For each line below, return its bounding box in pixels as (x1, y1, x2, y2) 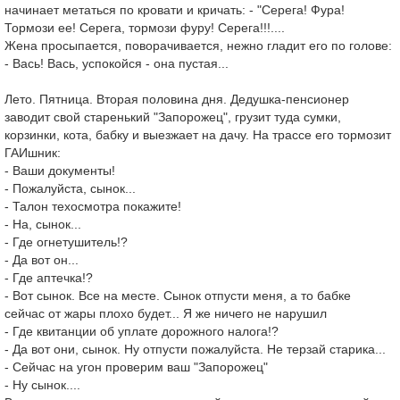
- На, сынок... (4, 217, 81, 231)
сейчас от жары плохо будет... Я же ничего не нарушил (4, 306, 327, 321)
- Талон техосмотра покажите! (4, 199, 181, 213)
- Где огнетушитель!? (4, 235, 128, 249)
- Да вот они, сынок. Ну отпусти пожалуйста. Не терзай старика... (4, 342, 386, 356)
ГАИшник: (4, 146, 61, 160)
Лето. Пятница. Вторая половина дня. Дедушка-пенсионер (4, 92, 349, 106)
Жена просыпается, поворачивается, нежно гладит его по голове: (4, 38, 392, 53)
